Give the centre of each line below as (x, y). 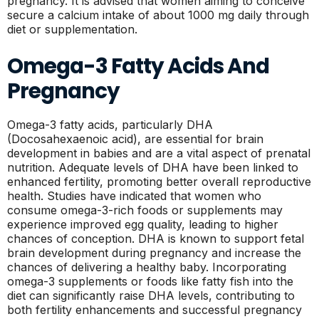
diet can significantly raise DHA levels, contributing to (151, 296)
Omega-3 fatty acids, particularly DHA (110, 125)
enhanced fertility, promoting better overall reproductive (159, 182)
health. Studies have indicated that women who (134, 196)
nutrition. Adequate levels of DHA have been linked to (153, 167)
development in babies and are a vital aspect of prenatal (159, 153)
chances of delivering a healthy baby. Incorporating (147, 267)
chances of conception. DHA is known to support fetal (156, 239)
